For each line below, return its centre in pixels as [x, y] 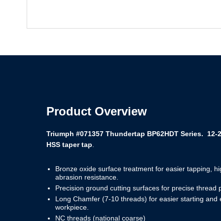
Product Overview [97, 111]
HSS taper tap [70, 145]
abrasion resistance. [87, 177]
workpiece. [72, 207]
